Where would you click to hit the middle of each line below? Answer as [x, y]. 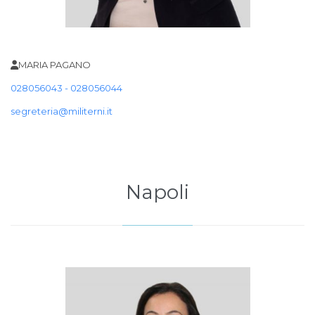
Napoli [157, 192]
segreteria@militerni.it [62, 111]
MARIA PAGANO [54, 65]
